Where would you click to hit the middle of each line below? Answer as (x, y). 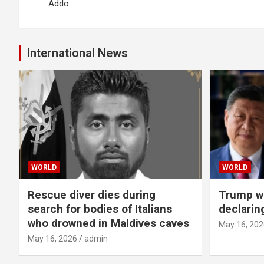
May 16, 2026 (52, 238)
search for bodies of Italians (100, 209)
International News (77, 53)
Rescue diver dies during (92, 194)
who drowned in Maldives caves (108, 223)
